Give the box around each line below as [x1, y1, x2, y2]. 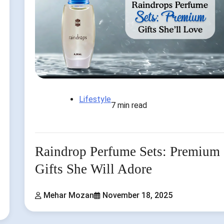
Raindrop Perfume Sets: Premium [35, 144, 220, 159]
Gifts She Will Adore [35, 161, 152, 177]
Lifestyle [79, 94, 111, 104]
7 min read [111, 100, 147, 110]
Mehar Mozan [43, 190, 94, 200]
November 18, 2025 [102, 190, 173, 200]
